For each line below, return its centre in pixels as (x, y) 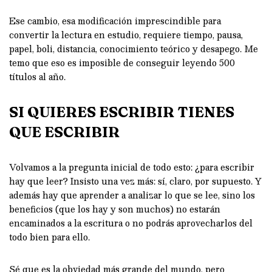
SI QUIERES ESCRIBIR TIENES (122, 112)
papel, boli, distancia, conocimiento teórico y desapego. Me (134, 48)
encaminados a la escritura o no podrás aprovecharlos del (131, 223)
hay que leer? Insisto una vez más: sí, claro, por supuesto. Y (135, 181)
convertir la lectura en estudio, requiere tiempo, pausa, (126, 34)
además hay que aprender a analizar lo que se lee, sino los (132, 195)
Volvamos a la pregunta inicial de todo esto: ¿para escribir (132, 167)
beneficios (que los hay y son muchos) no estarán (115, 209)
